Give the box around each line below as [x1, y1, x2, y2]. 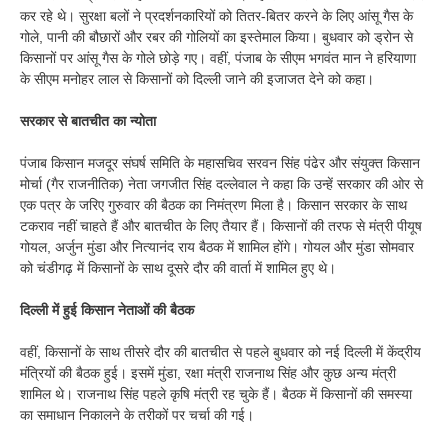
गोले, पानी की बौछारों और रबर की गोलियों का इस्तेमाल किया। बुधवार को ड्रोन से [20, 29, 413, 46]
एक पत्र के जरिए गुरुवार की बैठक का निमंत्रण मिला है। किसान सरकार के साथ [20, 197, 407, 214]
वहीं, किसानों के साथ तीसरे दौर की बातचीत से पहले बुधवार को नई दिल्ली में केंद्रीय [20, 344, 421, 361]
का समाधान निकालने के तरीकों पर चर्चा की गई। [20, 407, 254, 424]
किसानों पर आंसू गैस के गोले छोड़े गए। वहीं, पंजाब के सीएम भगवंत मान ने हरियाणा [20, 50, 416, 67]
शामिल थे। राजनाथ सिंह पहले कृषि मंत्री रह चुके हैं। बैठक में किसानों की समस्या [20, 386, 412, 403]
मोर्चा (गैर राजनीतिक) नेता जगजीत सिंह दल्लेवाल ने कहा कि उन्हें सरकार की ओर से [20, 176, 423, 193]
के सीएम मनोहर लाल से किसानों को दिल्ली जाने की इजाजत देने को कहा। [20, 71, 374, 88]
